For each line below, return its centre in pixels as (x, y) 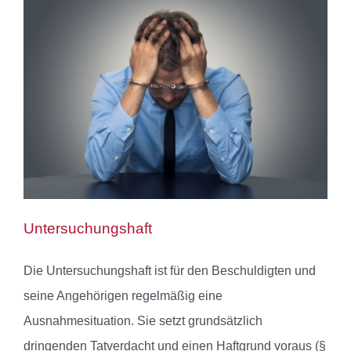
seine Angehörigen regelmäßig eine (123, 296)
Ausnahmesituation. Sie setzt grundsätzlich (143, 321)
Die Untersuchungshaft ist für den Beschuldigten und (170, 271)
